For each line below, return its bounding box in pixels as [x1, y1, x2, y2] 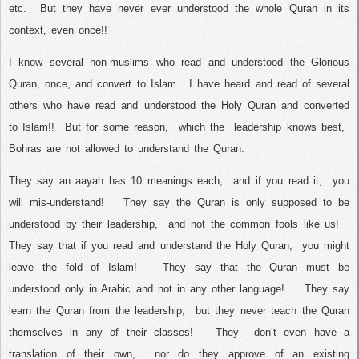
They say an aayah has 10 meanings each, [9, 175, 224, 188]
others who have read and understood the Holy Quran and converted [9, 99, 349, 111]
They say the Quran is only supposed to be [123, 196, 349, 209]
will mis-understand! [9, 196, 104, 209]
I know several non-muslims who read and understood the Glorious [9, 55, 349, 68]
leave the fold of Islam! [9, 261, 138, 274]
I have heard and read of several [189, 77, 350, 90]
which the [178, 120, 224, 133]
